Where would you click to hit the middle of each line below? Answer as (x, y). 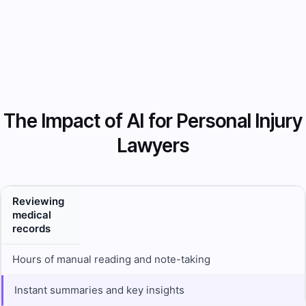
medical (32, 214)
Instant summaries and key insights (99, 290)
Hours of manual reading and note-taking (111, 259)
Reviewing (38, 201)
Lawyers (153, 145)
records (31, 228)
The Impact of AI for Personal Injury (153, 121)
